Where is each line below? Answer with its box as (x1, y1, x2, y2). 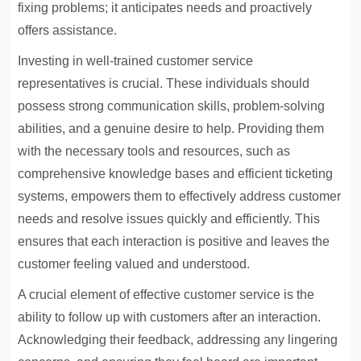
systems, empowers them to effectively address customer (18, 189, 342, 203)
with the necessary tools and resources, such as (18, 144, 291, 158)
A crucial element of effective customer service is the (18, 288, 315, 301)
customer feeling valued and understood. (18, 257, 251, 271)
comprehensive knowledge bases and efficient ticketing (18, 167, 334, 180)
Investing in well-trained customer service (18, 54, 254, 68)
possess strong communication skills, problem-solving (18, 99, 326, 113)
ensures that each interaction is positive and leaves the (18, 234, 330, 248)
